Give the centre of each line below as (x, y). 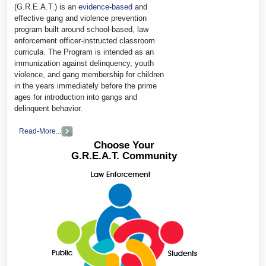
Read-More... (40, 131)
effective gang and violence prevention (80, 18)
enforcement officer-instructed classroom (85, 41)
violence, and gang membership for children (89, 75)
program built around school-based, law (81, 29)
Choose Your (124, 145)
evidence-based (105, 7)
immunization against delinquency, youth (84, 63)
